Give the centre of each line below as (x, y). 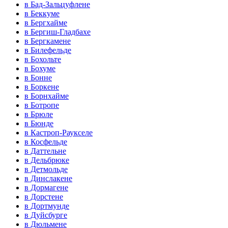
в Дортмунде (47, 206)
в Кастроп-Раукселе (59, 133)
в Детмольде (46, 169)
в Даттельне (45, 151)
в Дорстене (44, 197)
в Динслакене (48, 179)
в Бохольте (43, 60)
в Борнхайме (47, 96)
